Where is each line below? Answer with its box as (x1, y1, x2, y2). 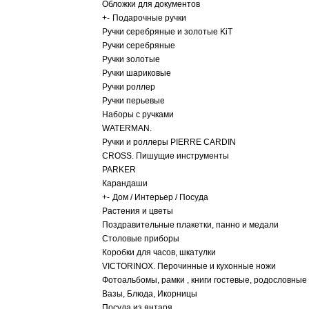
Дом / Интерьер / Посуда (112, 192, 208, 202)
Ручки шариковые (102, 68, 171, 78)
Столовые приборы (102, 234, 179, 243)
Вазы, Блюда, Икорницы (102, 289, 197, 299)
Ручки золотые (102, 54, 160, 64)
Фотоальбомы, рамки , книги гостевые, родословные (102, 275, 307, 285)
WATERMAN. (102, 123, 152, 133)
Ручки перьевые (102, 96, 165, 106)
